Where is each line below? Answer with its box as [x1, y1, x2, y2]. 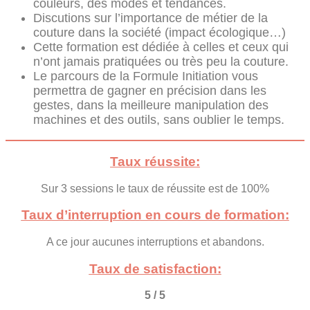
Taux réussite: [110, 154, 200, 169]
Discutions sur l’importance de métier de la [33, 11, 268, 26]
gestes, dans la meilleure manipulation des [33, 98, 268, 113]
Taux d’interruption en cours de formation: [21, 208, 289, 223]
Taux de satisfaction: [89, 261, 221, 276]
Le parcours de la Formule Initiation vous [33, 69, 258, 84]
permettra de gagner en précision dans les [33, 84, 266, 98]
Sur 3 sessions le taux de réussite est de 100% [41, 182, 269, 194]
